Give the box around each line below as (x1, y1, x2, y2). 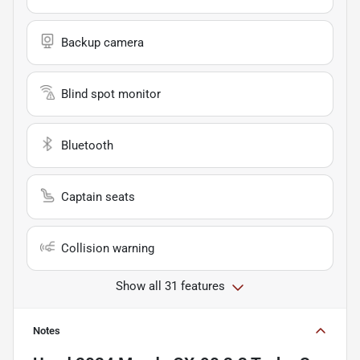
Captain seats (61, 190, 135, 205)
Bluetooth (61, 138, 113, 153)
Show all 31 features (116, 279, 225, 294)
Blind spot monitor (61, 87, 161, 102)
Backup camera (61, 35, 144, 51)
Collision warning (61, 241, 154, 256)
